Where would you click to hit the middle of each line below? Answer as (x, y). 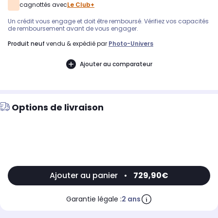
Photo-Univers (131, 44)
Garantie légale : (94, 199)
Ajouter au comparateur (116, 64)
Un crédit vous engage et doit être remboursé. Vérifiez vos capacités (108, 21)
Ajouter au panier (84, 176)
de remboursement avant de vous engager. (73, 29)
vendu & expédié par (77, 44)
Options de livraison (58, 108)
